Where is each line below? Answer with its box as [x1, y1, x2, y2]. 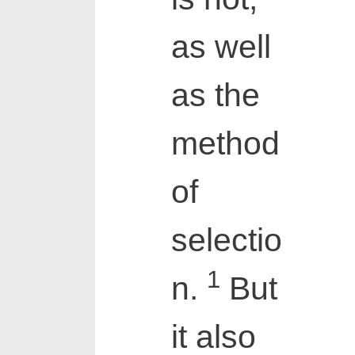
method [170, 125, 280, 162]
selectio [170, 222, 282, 259]
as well [170, 29, 271, 66]
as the [170, 77, 260, 114]
